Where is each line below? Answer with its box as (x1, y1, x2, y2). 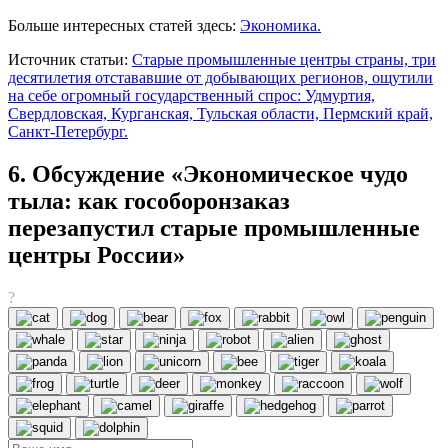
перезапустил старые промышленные (8, 214, 420, 241)
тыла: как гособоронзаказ (8, 187, 290, 214)
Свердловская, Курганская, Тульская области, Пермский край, (8, 104, 433, 122)
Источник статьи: (8, 50, 132, 68)
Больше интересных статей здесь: (8, 16, 240, 34)
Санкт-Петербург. (8, 122, 128, 140)
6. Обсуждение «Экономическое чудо (8, 160, 408, 187)
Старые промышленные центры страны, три (132, 50, 436, 68)
